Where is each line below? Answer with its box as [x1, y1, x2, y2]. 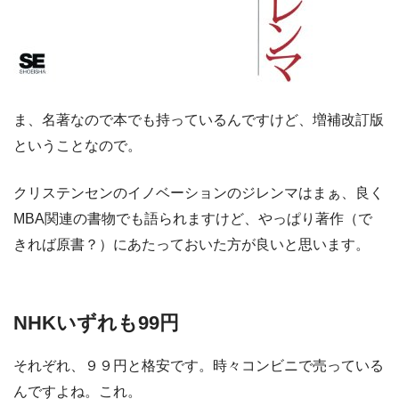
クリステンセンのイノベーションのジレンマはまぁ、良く [13, 184, 384, 200]
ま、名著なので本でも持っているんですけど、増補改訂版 [13, 111, 384, 127]
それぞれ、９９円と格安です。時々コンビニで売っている [13, 357, 384, 373]
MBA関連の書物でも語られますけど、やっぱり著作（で [13, 210, 372, 226]
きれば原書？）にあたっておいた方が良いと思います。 [13, 236, 370, 252]
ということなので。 [13, 137, 142, 153]
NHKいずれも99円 [13, 311, 179, 334]
